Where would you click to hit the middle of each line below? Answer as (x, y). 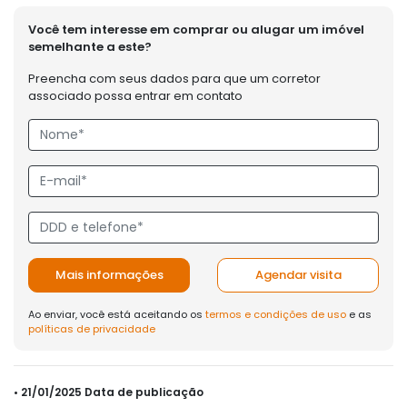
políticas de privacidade (92, 328)
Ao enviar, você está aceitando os (117, 314)
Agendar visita (298, 274)
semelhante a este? (90, 46)
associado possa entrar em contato (135, 95)
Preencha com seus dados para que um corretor (174, 78)
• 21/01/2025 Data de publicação (109, 392)
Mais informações (109, 274)
